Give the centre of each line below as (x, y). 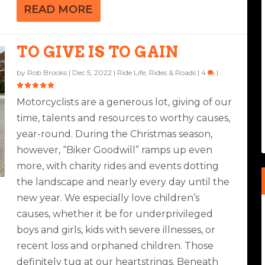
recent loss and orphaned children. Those (115, 245)
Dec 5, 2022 (92, 72)
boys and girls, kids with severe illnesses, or (116, 230)
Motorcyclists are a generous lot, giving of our (125, 102)
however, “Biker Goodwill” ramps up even (115, 150)
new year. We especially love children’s (108, 198)
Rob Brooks (47, 72)
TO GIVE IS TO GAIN (98, 51)
